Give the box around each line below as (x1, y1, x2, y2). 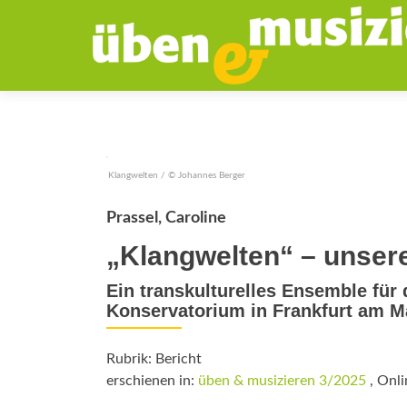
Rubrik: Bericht (106, 352, 202, 366)
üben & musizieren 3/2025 (198, 373, 366, 388)
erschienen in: (106, 373, 198, 388)
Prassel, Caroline (106, 210, 226, 226)
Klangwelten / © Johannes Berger (108, 171, 245, 180)
